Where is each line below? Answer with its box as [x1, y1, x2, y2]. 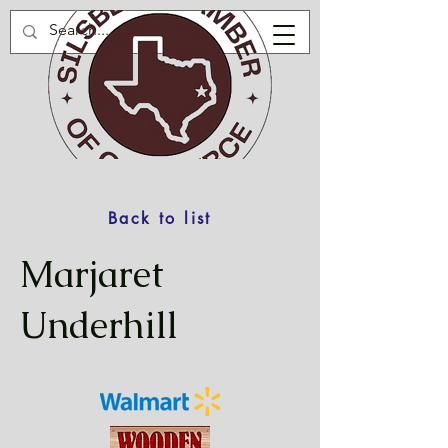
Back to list [108, 207, 212, 229]
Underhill [20, 301, 178, 349]
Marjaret [20, 250, 164, 298]
